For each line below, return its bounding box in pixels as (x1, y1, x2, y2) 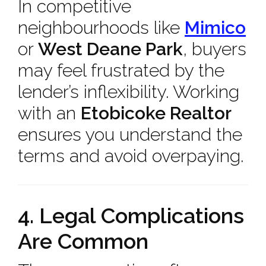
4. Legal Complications (18, 203, 244, 228)
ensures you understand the (18, 124, 242, 145)
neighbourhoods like (18, 17, 185, 38)
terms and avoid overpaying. (18, 145, 243, 166)
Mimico (185, 17, 246, 38)
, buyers (183, 39, 246, 59)
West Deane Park (38, 39, 183, 59)
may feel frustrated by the (18, 60, 224, 81)
